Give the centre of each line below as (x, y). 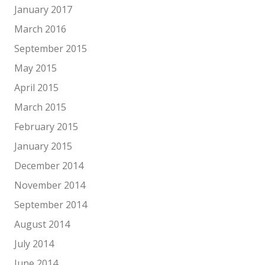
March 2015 (40, 107)
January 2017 (43, 9)
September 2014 (51, 205)
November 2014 (50, 185)
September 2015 (51, 49)
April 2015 (36, 88)
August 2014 (42, 224)
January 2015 (43, 146)
